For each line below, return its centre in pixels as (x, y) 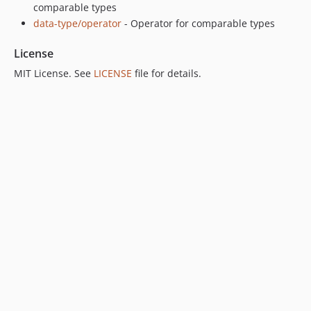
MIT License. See (54, 73)
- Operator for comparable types (198, 23)
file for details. (167, 73)
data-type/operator (77, 23)
